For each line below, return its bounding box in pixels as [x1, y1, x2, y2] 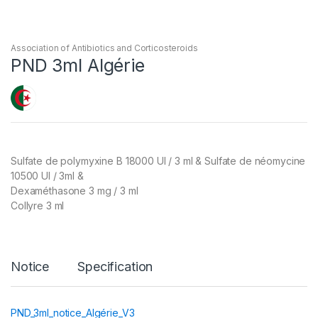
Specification [77, 258, 153, 274]
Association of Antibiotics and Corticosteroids [11, 42, 198, 53]
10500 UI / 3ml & [11, 169, 84, 182]
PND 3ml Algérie [11, 54, 145, 76]
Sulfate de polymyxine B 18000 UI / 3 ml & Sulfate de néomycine [11, 154, 306, 167]
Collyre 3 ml [11, 199, 65, 212]
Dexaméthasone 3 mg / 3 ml [11, 184, 138, 197]
